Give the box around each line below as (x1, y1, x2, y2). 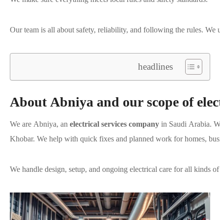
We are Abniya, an (10, 120, 70, 129)
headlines (138, 61, 173, 72)
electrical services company (70, 120, 159, 129)
